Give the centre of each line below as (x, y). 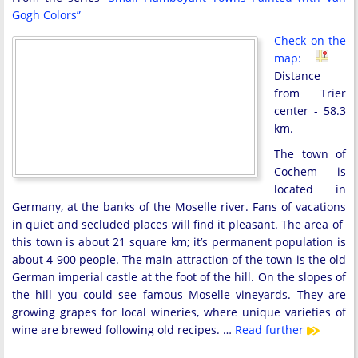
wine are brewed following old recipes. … (123, 330)
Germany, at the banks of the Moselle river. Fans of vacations (179, 207)
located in (310, 189)
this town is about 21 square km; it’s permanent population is (179, 242)
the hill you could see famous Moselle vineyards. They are (179, 294)
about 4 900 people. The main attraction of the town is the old (179, 259)
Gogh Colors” (46, 15)
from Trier (310, 93)
